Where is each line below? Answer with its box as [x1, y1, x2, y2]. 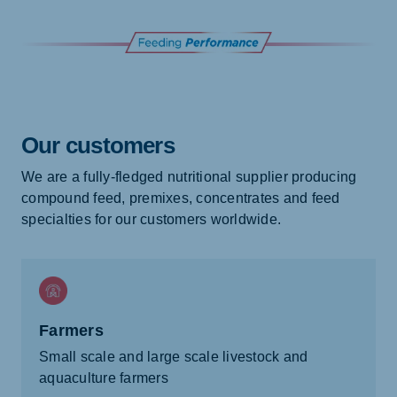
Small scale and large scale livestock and [39, 349, 308, 365]
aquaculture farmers [39, 370, 168, 386]
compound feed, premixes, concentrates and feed [21, 191, 340, 206]
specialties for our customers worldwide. [21, 212, 281, 228]
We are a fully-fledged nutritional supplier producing [21, 169, 357, 185]
